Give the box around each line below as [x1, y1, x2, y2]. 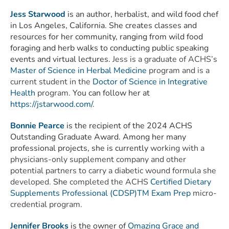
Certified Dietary [150, 176, 211, 188]
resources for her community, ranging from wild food [10, 31, 203, 42]
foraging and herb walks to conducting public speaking [10, 42, 209, 54]
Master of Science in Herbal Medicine [10, 64, 147, 76]
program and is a [147, 64, 210, 76]
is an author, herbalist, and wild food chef [65, 8, 218, 20]
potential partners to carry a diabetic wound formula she [10, 165, 216, 176]
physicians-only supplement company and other [10, 153, 186, 165]
